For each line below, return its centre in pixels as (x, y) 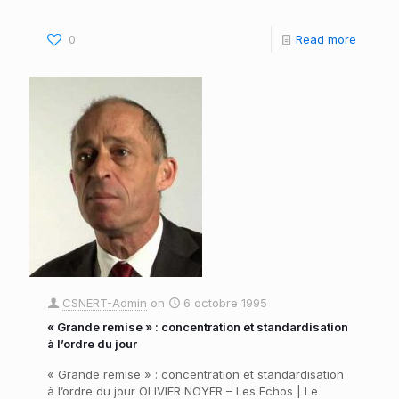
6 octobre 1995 (225, 303)
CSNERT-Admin (105, 303)
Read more (326, 40)
